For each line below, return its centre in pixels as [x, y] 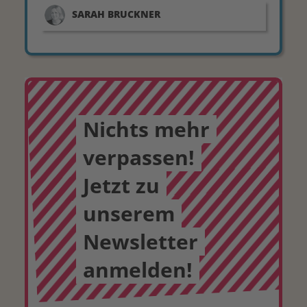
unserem [129, 213]
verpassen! [139, 157]
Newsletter [140, 242]
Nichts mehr [146, 129]
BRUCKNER [134, 14]
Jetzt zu [121, 185]
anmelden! [138, 270]
